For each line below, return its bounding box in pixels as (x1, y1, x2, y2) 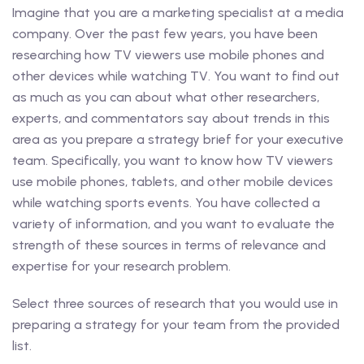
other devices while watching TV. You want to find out (12, 68, 340, 84)
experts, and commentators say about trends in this (12, 110, 330, 126)
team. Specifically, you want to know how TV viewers (12, 153, 333, 168)
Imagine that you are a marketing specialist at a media (12, 5, 344, 20)
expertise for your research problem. (12, 258, 231, 274)
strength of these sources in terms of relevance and (12, 237, 326, 253)
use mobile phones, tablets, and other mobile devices (12, 174, 333, 189)
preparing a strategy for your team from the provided (12, 317, 340, 332)
